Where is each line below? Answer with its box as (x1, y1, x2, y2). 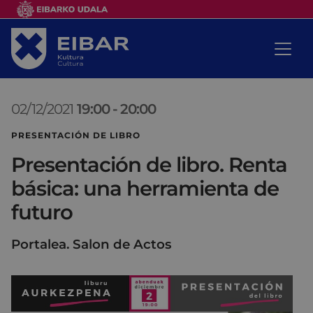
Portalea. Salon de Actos (11, 235, 171, 252)
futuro (11, 199, 73, 224)
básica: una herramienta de (11, 175, 279, 201)
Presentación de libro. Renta (11, 152, 287, 177)
